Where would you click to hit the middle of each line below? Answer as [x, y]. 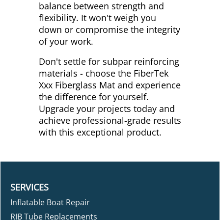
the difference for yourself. [94, 97]
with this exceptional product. [100, 132]
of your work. [66, 41]
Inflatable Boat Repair [50, 203]
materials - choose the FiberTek [104, 73]
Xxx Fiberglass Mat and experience [110, 85]
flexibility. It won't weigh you [97, 17]
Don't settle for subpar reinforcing [109, 62]
